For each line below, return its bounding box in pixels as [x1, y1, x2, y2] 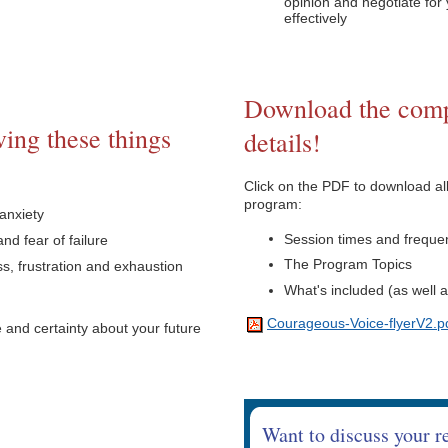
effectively [284, 9, 347, 26]
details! [244, 125, 321, 160]
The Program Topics [284, 256, 412, 273]
